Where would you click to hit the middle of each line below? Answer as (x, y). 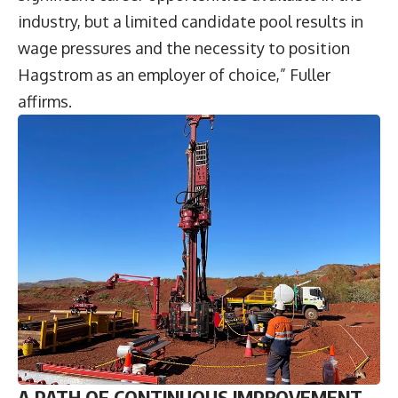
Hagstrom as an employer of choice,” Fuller (174, 75)
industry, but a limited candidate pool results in (191, 22)
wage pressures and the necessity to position (184, 48)
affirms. (48, 102)
